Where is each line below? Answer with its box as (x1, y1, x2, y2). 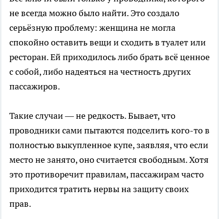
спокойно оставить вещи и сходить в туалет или (9, 36, 206, 48)
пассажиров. (9, 80, 60, 92)
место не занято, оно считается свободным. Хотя (9, 153, 209, 165)
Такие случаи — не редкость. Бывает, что (9, 109, 175, 121)
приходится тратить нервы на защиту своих (9, 183, 189, 195)
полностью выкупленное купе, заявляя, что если (9, 139, 208, 151)
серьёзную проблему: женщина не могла (9, 22, 175, 33)
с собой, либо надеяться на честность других (9, 66, 191, 77)
